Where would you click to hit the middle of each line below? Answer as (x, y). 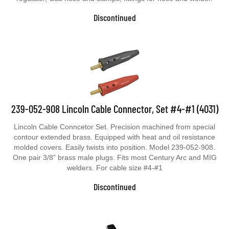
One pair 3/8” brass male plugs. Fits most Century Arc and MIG (114, 157)
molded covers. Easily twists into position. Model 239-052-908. (114, 147)
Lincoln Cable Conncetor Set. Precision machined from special (114, 127)
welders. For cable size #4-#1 (114, 168)
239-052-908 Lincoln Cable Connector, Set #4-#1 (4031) (114, 109)
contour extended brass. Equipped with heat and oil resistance (114, 137)
